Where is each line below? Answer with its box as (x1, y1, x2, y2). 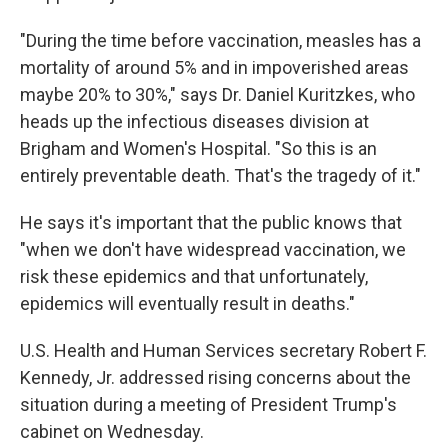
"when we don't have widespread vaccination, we (20, 239, 406, 260)
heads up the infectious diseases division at (20, 111, 369, 132)
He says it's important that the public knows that (20, 212, 402, 233)
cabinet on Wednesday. (20, 421, 204, 442)
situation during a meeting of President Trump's (20, 394, 397, 415)
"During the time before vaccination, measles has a (20, 30, 421, 51)
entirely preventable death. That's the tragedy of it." (20, 165, 421, 186)
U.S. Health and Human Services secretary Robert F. (20, 340, 427, 361)
